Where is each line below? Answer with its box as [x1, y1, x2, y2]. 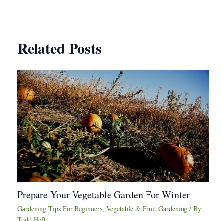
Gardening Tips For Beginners [17, 204, 102, 214]
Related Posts [17, 37, 102, 59]
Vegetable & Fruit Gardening [106, 204, 187, 214]
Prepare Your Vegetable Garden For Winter [17, 188, 190, 202]
